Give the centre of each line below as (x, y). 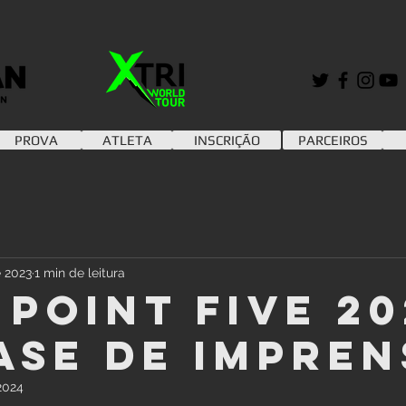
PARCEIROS (333, 140)
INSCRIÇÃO (227, 140)
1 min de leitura (80, 272)
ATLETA (127, 140)
